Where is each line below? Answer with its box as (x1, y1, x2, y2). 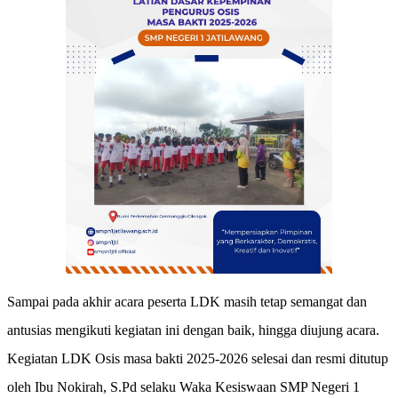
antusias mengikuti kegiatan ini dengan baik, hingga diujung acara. (7, 322, 379, 338)
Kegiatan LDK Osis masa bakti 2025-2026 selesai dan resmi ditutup (7, 350, 388, 366)
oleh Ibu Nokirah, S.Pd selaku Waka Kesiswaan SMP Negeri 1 (7, 378, 360, 394)
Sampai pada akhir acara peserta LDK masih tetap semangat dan (7, 293, 367, 309)
